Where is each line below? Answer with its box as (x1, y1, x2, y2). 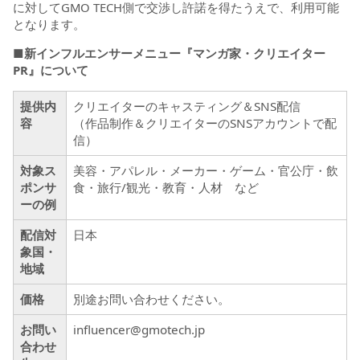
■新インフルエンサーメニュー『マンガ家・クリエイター (13, 44, 325, 61)
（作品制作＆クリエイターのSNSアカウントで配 (73, 114, 337, 131)
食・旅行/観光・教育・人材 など (73, 178, 259, 195)
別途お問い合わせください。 (73, 290, 230, 307)
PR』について (13, 61, 88, 78)
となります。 (13, 15, 85, 32)
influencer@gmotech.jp (73, 321, 205, 337)
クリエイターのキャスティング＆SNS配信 (73, 97, 301, 114)
